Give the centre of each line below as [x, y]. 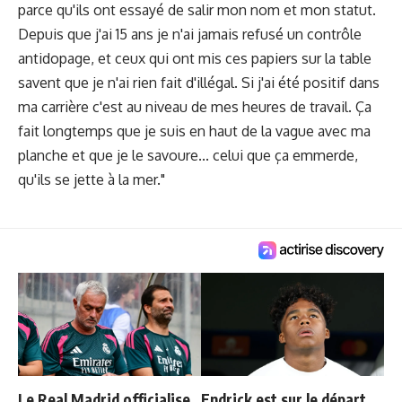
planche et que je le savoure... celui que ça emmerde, [188, 155]
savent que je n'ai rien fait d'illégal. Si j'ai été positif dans [199, 83]
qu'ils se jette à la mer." [92, 179]
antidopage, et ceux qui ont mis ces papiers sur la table [195, 58]
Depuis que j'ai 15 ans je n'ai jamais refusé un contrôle [190, 34]
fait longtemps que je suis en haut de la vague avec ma [194, 131]
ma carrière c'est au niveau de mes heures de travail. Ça [195, 107]
